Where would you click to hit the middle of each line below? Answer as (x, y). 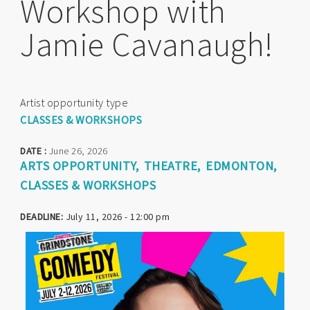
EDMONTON (240, 166)
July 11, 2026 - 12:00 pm (117, 217)
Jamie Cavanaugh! (147, 44)
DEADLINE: (42, 217)
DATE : (35, 151)
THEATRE (171, 166)
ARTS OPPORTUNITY (78, 166)
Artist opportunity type (74, 102)
